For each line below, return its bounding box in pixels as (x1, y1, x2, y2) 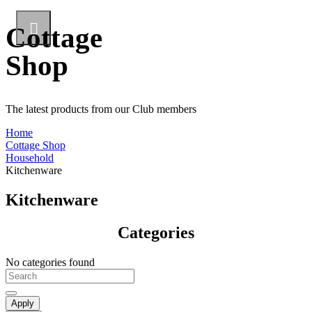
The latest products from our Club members (6, 102, 196, 115)
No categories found (6, 256, 95, 268)
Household (6, 151, 54, 164)
